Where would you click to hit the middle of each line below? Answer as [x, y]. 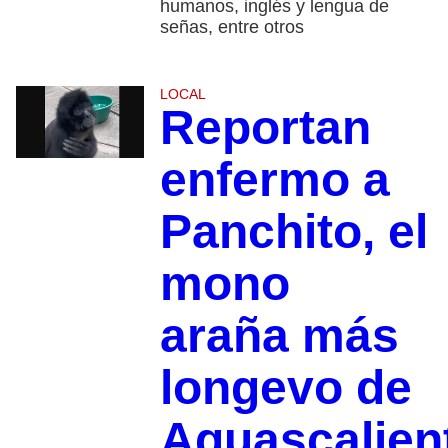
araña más [279, 336]
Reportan [265, 128]
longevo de [285, 388]
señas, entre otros [231, 27]
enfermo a [274, 180]
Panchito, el [293, 232]
